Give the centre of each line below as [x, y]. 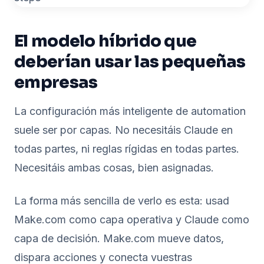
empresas [56, 82]
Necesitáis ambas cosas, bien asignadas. [114, 168]
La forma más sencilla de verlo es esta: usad [122, 201]
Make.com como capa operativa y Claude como [132, 220]
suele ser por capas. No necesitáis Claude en [123, 130]
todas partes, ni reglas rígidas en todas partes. [127, 149]
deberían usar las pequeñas [130, 62]
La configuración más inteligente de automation [130, 111]
